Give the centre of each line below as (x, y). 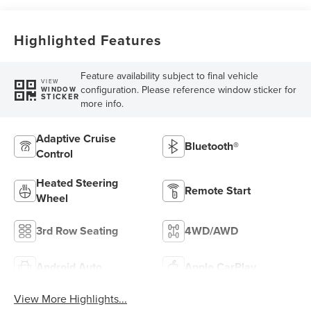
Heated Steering (77, 183)
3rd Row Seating (77, 230)
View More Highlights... (71, 298)
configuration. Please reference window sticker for (188, 89)
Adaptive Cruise (76, 138)
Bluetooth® (212, 146)
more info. (102, 103)
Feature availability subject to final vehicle (169, 75)
